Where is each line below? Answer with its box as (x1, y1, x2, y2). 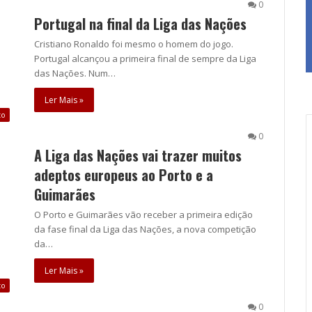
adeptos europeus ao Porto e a (34, 164, 213, 185)
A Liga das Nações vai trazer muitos (34, 144, 242, 166)
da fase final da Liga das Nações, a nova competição (34, 222, 256, 235)
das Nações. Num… (34, 66, 116, 79)
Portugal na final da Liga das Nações (34, 13, 247, 34)
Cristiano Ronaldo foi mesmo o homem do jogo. (34, 37, 233, 50)
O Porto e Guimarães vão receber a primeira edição (34, 208, 253, 221)
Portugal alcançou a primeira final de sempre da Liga (34, 52, 256, 65)
